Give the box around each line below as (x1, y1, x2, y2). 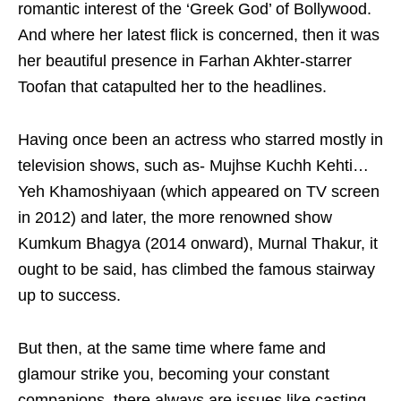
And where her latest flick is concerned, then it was (18, 26, 380, 45)
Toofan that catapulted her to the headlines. (18, 78, 327, 97)
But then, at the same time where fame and (18, 339, 326, 358)
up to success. (18, 286, 121, 305)
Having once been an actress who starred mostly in (18, 131, 383, 149)
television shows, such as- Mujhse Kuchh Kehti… (18, 157, 369, 175)
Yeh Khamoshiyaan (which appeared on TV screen (18, 183, 380, 201)
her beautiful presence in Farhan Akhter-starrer (18, 52, 352, 71)
